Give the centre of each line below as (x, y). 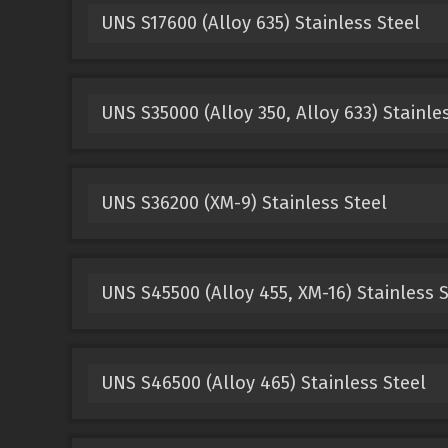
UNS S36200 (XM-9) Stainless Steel (243, 202)
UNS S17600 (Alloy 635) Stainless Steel (260, 22)
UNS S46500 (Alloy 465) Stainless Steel (263, 382)
